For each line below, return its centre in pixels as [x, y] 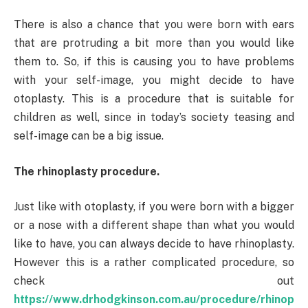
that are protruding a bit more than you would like [154, 43]
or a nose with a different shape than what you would [154, 225]
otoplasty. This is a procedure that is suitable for [154, 99]
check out [154, 281]
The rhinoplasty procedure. [87, 171]
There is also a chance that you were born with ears [154, 25]
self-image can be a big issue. [89, 136]
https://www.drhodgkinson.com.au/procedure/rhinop [154, 300]
